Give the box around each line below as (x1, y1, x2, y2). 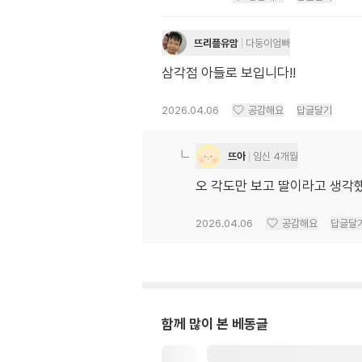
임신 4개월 (253, 149, 298, 162)
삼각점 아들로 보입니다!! (162, 65, 296, 82)
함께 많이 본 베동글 (162, 316, 268, 333)
